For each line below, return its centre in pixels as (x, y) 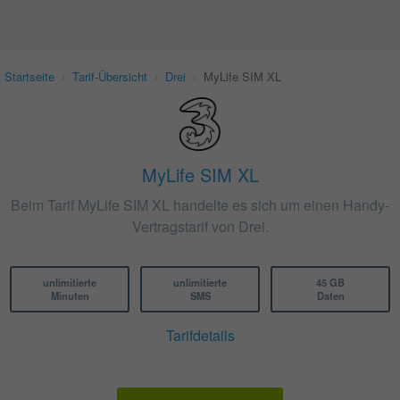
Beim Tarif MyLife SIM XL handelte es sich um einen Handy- (200, 205)
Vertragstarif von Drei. (200, 226)
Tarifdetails (200, 335)
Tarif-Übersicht (110, 76)
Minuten (70, 295)
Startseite (29, 76)
